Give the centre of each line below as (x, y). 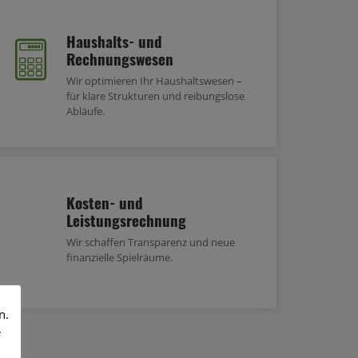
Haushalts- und (114, 40)
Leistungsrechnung (126, 219)
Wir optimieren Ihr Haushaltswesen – (154, 80)
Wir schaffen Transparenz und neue (151, 242)
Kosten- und (105, 202)
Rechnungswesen (120, 58)
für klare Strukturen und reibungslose (155, 95)
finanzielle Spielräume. (119, 257)
